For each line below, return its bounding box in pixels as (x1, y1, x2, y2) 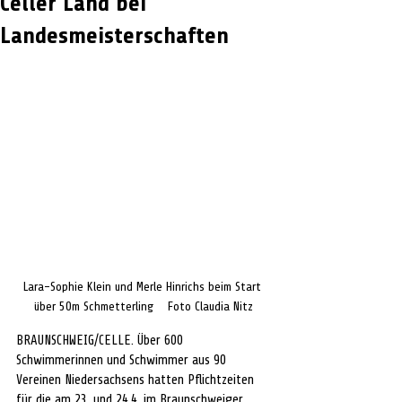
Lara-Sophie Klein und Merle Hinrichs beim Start (22, 280, 265, 293)
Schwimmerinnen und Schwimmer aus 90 (16, 353, 230, 368)
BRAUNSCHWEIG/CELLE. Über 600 (16, 333, 187, 348)
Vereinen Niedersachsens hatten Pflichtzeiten (16, 372, 258, 388)
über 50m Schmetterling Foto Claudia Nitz (34, 300, 253, 313)
